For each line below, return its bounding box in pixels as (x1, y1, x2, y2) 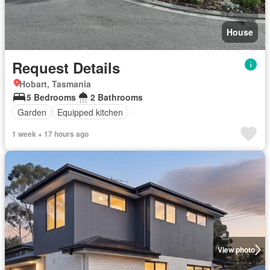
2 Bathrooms (90, 91, 143, 103)
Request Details (12, 57, 120, 78)
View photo (217, 244, 255, 256)
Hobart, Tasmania (19, 78, 91, 90)
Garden (17, 105, 46, 118)
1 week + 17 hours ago (12, 128, 89, 139)
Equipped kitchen (57, 105, 123, 118)
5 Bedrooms (27, 91, 76, 103)
